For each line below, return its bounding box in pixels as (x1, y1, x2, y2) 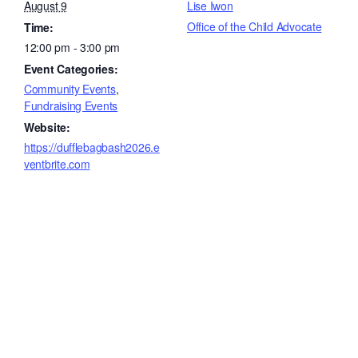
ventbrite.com (24, 156, 90, 172)
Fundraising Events (24, 97, 118, 113)
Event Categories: (24, 61, 118, 77)
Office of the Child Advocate (187, 18, 322, 34)
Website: (24, 119, 70, 135)
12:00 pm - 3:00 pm (24, 39, 121, 55)
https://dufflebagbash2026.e (24, 139, 160, 155)
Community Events (24, 81, 116, 97)
